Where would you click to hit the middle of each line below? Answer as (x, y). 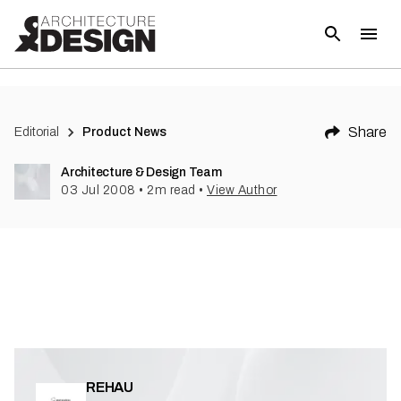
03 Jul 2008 (98, 190)
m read (175, 190)
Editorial (37, 132)
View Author (242, 190)
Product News (125, 132)
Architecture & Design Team (141, 172)
